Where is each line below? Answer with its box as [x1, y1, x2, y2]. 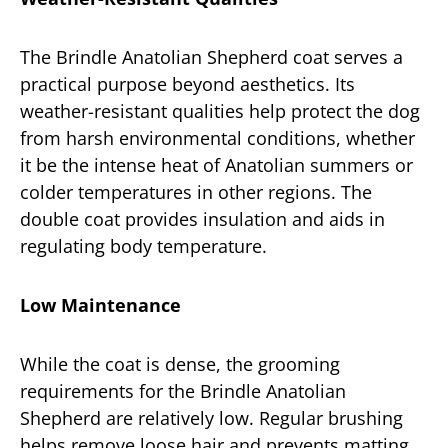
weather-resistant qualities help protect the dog [20, 99, 420, 123]
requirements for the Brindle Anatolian [20, 379, 346, 403]
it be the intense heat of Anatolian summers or [20, 153, 413, 177]
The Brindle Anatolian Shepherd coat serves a [20, 45, 403, 69]
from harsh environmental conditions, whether [20, 126, 415, 150]
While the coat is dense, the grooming [20, 352, 340, 376]
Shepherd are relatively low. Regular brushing [20, 406, 403, 430]
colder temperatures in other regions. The [20, 180, 372, 204]
